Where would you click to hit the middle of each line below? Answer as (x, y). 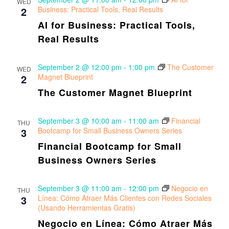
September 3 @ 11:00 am (79, 188)
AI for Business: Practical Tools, (116, 25)
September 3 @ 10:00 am (79, 121)
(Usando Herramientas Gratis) (86, 208)
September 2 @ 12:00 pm (79, 67)
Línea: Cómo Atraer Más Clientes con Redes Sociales (124, 198)
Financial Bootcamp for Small (109, 146)
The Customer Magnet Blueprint (115, 93)
